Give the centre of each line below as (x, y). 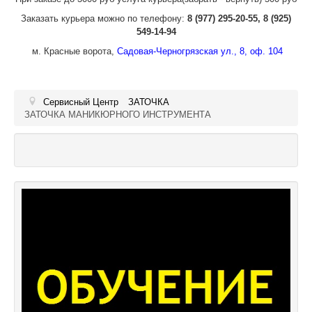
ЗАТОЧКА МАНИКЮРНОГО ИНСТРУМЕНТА (118, 114)
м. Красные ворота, (73, 51)
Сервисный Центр (81, 101)
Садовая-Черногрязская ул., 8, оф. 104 (200, 51)
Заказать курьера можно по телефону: (104, 18)
